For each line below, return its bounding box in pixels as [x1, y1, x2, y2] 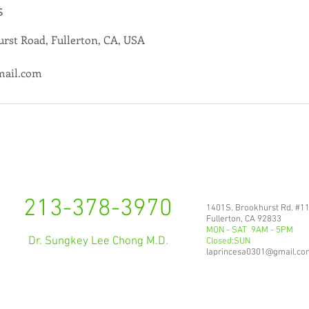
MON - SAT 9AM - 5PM [206, 224, 293, 236]
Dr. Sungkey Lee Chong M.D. [28, 234, 168, 248]
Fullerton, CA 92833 [206, 213, 281, 225]
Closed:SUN [206, 235, 250, 247]
